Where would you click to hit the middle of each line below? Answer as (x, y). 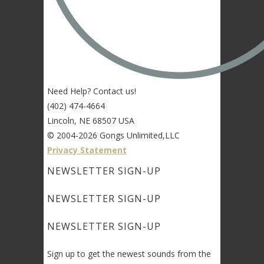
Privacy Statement (87, 150)
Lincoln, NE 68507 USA (91, 120)
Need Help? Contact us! (92, 91)
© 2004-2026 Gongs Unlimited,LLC (113, 135)
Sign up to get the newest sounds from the (129, 253)
